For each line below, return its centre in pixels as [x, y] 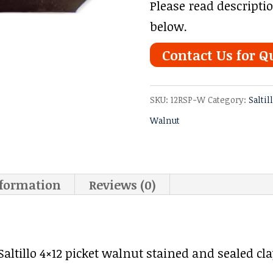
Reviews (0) [123, 185]
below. [168, 26]
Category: [228, 100]
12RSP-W [188, 100]
